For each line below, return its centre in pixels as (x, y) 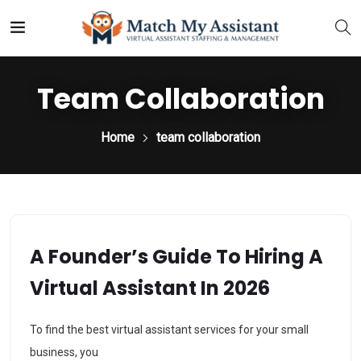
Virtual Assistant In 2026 (150, 288)
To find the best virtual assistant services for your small (169, 330)
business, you (64, 352)
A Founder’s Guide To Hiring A (176, 257)
